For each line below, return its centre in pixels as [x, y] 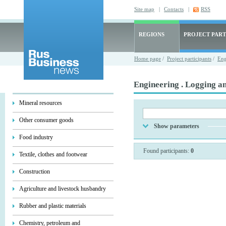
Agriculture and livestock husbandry [63, 189]
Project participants [189, 59]
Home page [148, 59]
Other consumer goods [46, 120]
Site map [144, 9]
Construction [35, 172]
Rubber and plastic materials [53, 206]
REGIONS [152, 34]
